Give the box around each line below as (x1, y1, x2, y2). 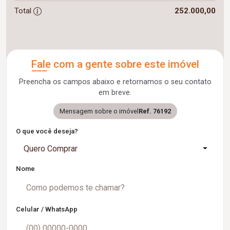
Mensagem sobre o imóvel (59, 107, 139, 115)
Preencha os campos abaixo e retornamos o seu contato (18, 77, 212, 86)
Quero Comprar (24, 143, 78, 154)
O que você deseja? (16, 127, 78, 135)
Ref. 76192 (138, 107, 171, 115)
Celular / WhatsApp (16, 205, 78, 213)
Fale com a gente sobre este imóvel (31, 57, 199, 70)
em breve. (99, 88, 131, 97)
